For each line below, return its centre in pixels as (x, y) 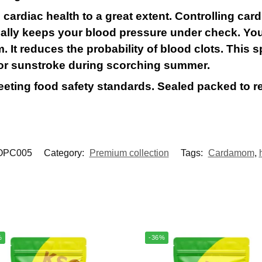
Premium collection (129, 153)
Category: (65, 153)
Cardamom (231, 153)
